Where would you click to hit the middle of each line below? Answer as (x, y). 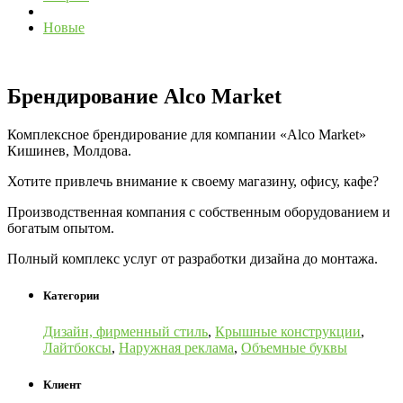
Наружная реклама (176, 347)
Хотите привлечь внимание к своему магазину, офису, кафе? (193, 182)
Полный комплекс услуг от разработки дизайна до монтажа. (193, 259)
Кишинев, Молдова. (69, 151)
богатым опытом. (61, 228)
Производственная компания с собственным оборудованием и (199, 212)
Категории (71, 296)
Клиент (62, 384)
